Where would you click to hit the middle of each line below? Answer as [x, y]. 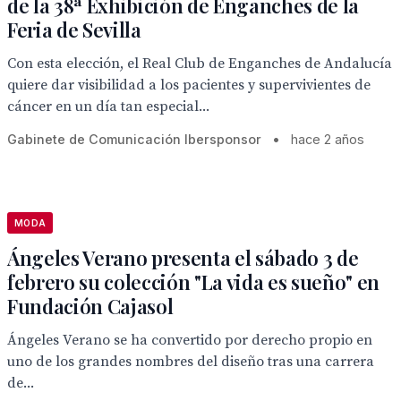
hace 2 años [328, 139]
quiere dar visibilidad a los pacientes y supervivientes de [189, 85]
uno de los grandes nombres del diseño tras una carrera [191, 362]
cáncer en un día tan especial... [108, 107]
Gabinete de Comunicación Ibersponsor [134, 139]
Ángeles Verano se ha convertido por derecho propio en [190, 340]
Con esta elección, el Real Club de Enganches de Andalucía [200, 64]
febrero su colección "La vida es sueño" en [194, 282]
